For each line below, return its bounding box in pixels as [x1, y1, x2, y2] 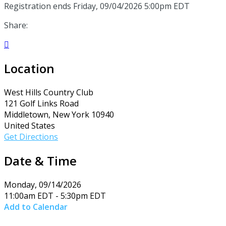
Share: [4, 19, 28, 31]
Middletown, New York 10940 [4, 108, 114, 120]
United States [4, 120, 55, 131]
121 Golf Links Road [4, 97, 79, 109]
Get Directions [4, 131, 58, 142]
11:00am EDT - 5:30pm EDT [4, 190, 106, 201]
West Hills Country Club [4, 86, 93, 98]
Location [4, 60, 54, 77]
